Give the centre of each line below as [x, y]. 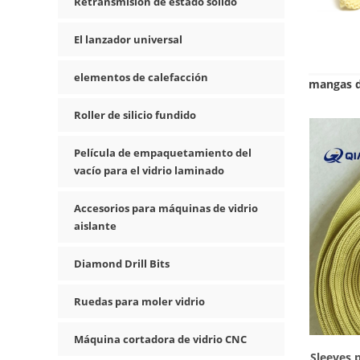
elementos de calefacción [141, 77]
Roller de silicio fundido [135, 115]
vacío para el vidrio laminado [149, 170]
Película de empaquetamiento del [163, 153]
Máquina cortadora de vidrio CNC [160, 339]
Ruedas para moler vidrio [139, 301]
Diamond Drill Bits [122, 264]
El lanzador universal [128, 39]
